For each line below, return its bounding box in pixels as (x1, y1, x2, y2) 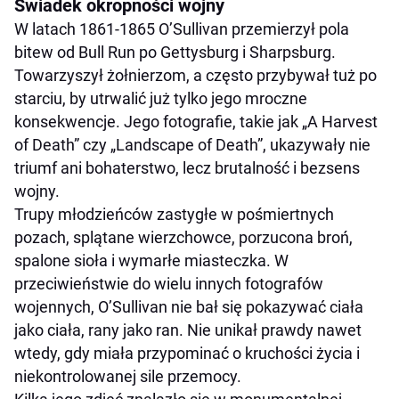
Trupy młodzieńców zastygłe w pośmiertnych (14, 205, 334, 224)
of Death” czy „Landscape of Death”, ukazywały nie (14, 135, 370, 155)
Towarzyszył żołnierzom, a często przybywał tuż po (14, 66, 377, 85)
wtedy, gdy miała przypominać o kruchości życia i (14, 344, 360, 363)
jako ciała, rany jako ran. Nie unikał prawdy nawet (14, 321, 362, 340)
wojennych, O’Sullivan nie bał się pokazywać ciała (14, 297, 363, 317)
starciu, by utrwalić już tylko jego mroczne (14, 89, 307, 109)
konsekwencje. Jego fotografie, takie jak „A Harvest (14, 112, 378, 132)
